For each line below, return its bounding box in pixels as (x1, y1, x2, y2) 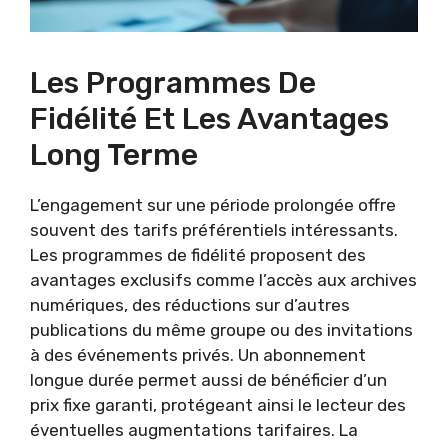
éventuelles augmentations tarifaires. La (30, 419, 358, 440)
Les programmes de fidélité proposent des (30, 244, 366, 265)
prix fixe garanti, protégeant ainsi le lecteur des (30, 394, 406, 415)
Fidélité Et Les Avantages (30, 100, 389, 137)
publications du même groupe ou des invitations (30, 319, 413, 340)
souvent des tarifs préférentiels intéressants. (30, 219, 398, 240)
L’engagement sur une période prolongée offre (30, 194, 396, 215)
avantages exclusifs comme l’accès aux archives (30, 269, 417, 290)
